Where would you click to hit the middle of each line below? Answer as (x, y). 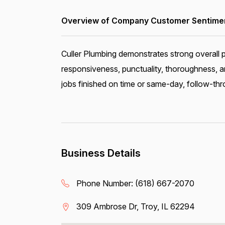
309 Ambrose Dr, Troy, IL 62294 (135, 206)
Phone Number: (105, 183)
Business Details (101, 153)
